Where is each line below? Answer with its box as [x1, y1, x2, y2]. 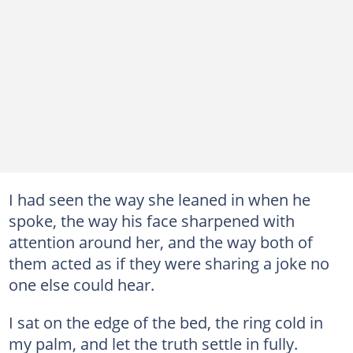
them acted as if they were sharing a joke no [8, 251, 329, 274]
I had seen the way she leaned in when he [8, 188, 310, 210]
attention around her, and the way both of [8, 230, 313, 253]
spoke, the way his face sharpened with [8, 209, 295, 232]
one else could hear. [8, 273, 154, 295]
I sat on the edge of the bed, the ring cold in [8, 310, 323, 333]
